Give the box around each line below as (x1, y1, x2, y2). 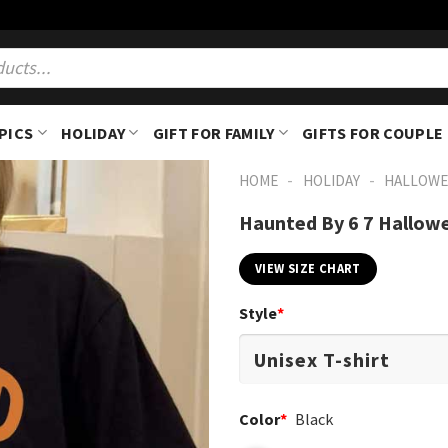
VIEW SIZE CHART (255, 261, 361, 277)
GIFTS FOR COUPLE (302, 122, 444, 143)
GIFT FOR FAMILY (152, 122, 275, 143)
